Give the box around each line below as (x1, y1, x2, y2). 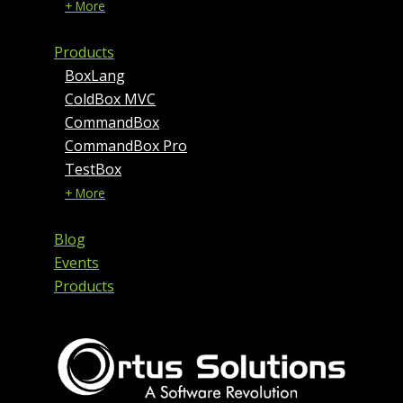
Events (54, 253, 99, 273)
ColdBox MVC (65, 89, 156, 110)
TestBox (65, 159, 121, 180)
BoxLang (65, 66, 125, 86)
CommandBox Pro (65, 136, 187, 157)
